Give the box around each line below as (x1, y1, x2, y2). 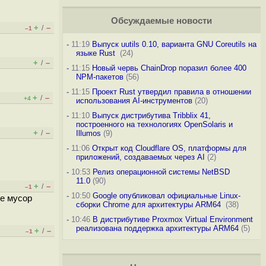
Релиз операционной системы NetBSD (92, 167, 230, 176)
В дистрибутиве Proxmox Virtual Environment (92, 215, 253, 224)
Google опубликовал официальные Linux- (92, 191, 240, 200)
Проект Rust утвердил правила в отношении (91, 87, 251, 96)
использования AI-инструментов (75, 96, 192, 105)
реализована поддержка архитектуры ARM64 (75, 224, 239, 233)
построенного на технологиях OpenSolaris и (75, 120, 233, 129)
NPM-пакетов (75, 72, 123, 81)
